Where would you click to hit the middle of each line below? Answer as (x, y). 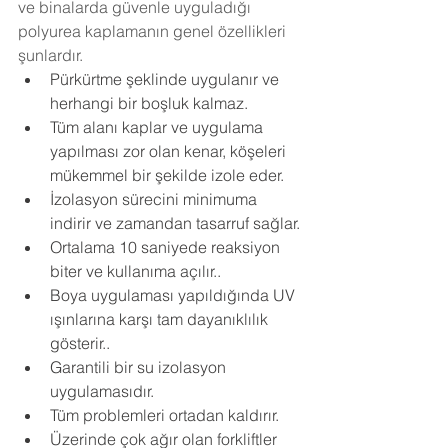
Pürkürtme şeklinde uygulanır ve (166, 78)
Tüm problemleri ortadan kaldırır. (164, 414)
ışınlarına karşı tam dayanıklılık (161, 318)
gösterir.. (80, 342)
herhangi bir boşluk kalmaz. (149, 102)
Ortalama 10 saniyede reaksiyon (167, 246)
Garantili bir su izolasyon (140, 366)
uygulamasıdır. (102, 390)
